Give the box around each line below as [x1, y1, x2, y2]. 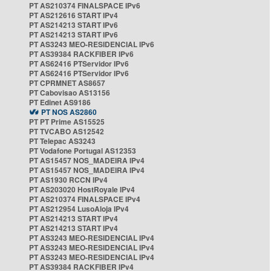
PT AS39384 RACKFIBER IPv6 [29, 48, 134, 59]
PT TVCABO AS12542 [29, 126, 104, 137]
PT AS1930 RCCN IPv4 [29, 174, 108, 185]
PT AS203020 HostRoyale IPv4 [29, 184, 135, 195]
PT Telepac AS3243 [29, 135, 96, 146]
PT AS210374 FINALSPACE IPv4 [29, 194, 140, 204]
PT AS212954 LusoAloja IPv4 [29, 203, 129, 214]
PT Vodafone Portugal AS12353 [29, 145, 136, 156]
